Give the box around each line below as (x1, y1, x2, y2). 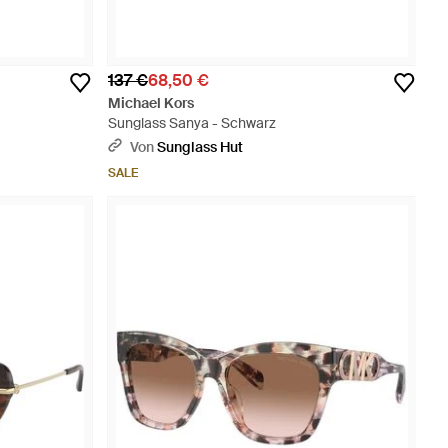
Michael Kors (108, 94, 194, 112)
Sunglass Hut (157, 138, 243, 156)
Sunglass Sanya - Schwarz (108, 114, 276, 132)
